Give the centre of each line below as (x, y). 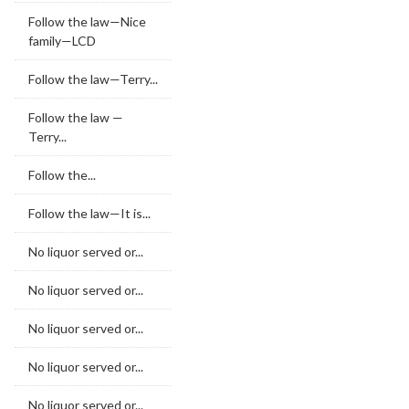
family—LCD (62, 41)
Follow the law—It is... (89, 213)
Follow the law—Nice (87, 21)
